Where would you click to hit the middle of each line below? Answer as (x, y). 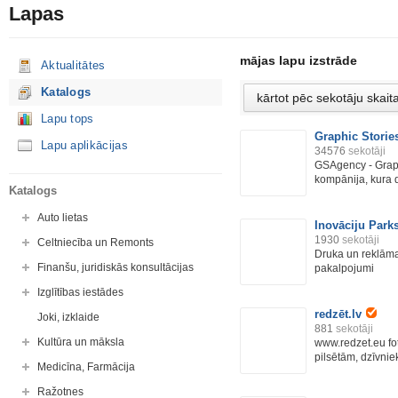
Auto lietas (63, 218)
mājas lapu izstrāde (298, 60)
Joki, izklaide (68, 317)
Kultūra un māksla (81, 342)
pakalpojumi (344, 268)
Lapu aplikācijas (84, 145)
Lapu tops (68, 119)
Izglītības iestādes (80, 292)
